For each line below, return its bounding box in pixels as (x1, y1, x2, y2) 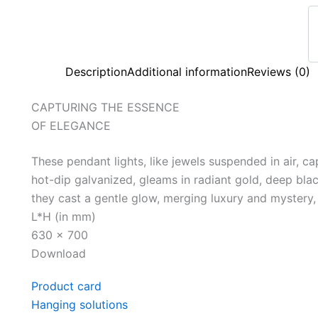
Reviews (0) (247, 65, 310, 79)
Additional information (127, 65, 247, 79)
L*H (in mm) (31, 209, 96, 224)
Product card (31, 279, 102, 293)
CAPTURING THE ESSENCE (31, 100, 180, 114)
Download (31, 246, 86, 261)
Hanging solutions (31, 297, 128, 312)
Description (65, 65, 127, 79)
